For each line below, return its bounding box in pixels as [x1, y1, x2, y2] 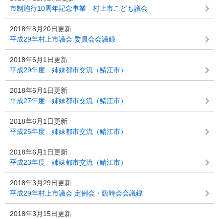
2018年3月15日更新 [10, 210, 71, 218]
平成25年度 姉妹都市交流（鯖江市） [10, 128, 127, 135]
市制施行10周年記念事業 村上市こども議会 [10, 4, 148, 12]
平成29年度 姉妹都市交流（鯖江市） [10, 66, 127, 74]
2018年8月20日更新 [10, 25, 71, 33]
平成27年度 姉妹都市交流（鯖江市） [10, 97, 127, 105]
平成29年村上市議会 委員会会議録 [10, 35, 115, 43]
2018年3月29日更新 [10, 179, 71, 187]
